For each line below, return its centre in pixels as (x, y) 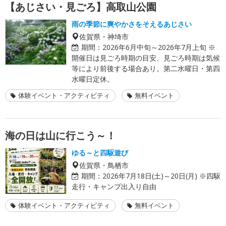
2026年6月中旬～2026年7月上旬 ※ (159, 47)
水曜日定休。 (93, 79)
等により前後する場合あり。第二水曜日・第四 (146, 68)
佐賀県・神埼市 (104, 36)
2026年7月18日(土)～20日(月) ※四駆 (161, 176)
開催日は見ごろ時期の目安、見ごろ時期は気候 (146, 58)
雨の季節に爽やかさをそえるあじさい (132, 24)
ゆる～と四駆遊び (100, 152)
